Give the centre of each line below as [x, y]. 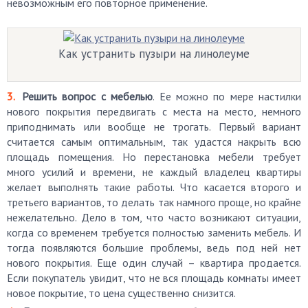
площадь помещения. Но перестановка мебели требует [154, 157]
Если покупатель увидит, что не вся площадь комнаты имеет [154, 278]
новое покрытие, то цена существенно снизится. [121, 293]
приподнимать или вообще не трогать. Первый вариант [154, 126]
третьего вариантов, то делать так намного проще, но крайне [154, 202]
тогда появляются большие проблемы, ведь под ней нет [154, 247]
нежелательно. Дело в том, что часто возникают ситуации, [154, 217]
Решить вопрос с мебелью [88, 96]
